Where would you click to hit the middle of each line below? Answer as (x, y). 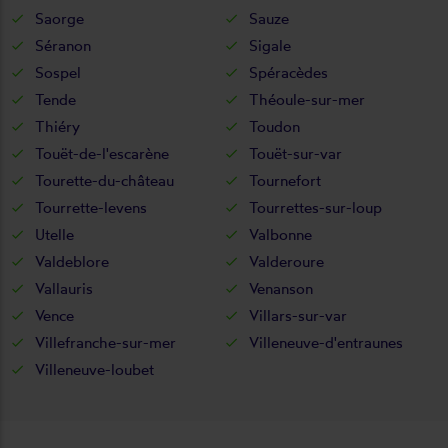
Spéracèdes (288, 72)
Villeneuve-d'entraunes (326, 342)
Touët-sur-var (295, 153)
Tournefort (285, 180)
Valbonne (280, 234)
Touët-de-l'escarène (102, 153)
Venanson (281, 288)
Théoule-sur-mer (307, 99)
